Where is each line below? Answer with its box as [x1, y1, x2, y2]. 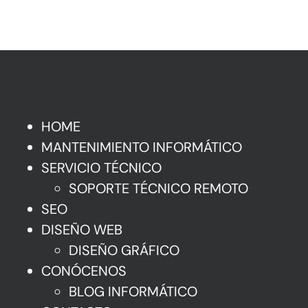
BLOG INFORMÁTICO [69, 283, 197, 301]
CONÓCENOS [41, 262, 126, 280]
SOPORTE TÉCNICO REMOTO [69, 179, 248, 198]
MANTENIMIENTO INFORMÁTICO [41, 138, 242, 157]
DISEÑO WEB [41, 221, 122, 239]
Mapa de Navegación [14, 90, 98, 102]
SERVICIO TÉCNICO [41, 159, 162, 177]
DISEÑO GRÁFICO [69, 241, 179, 260]
